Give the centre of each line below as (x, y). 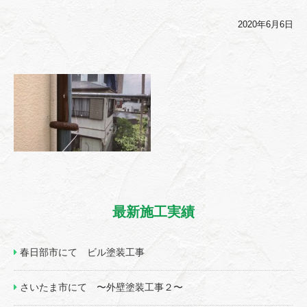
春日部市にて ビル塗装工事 (81, 252)
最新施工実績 (153, 212)
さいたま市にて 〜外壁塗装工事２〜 (100, 287)
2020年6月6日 (266, 25)
